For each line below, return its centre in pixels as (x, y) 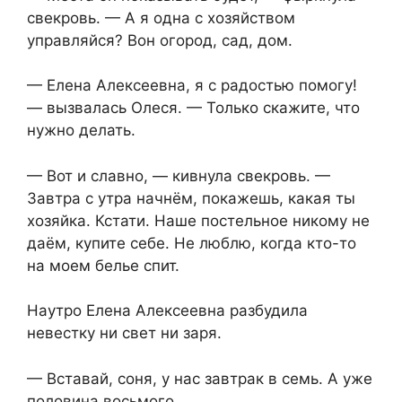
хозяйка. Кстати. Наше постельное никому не (198, 220)
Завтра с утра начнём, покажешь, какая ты (191, 198)
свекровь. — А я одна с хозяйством (161, 17)
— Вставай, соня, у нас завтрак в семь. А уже (200, 378)
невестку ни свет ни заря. (124, 333)
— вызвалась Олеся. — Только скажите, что (193, 108)
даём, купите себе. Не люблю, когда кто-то (192, 243)
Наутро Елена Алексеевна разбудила (167, 311)
